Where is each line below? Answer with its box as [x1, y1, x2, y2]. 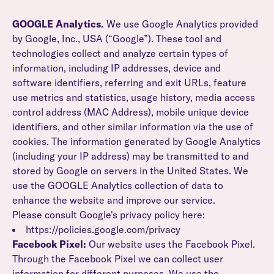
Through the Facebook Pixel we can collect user [12, 253, 223, 265]
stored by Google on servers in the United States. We [12, 165, 248, 177]
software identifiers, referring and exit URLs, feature [12, 76, 246, 89]
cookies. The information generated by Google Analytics [12, 135, 261, 147]
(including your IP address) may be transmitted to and [12, 150, 249, 162]
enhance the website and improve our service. [12, 194, 215, 206]
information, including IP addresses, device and [12, 62, 221, 74]
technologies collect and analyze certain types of [12, 47, 228, 59]
